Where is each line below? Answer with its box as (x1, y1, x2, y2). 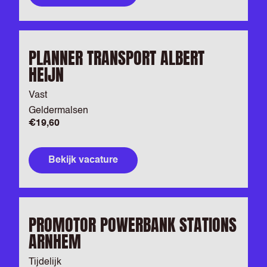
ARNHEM (29, 229, 81, 254)
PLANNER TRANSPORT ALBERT (29, 45, 204, 70)
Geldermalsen (29, 106, 88, 116)
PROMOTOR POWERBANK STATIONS (29, 212, 237, 237)
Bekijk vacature (48, 156, 118, 165)
